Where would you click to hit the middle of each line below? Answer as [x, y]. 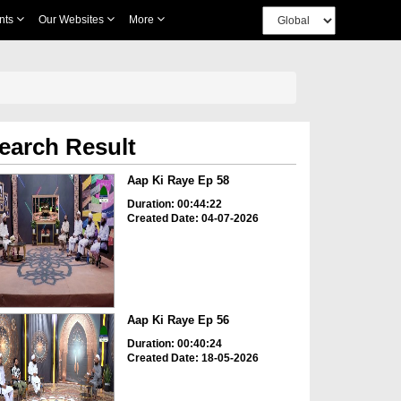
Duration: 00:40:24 [174, 344]
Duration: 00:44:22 [174, 204]
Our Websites [72, 20]
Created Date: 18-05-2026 [192, 358]
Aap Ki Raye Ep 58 [178, 180]
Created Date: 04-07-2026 [192, 218]
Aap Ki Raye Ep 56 [178, 320]
